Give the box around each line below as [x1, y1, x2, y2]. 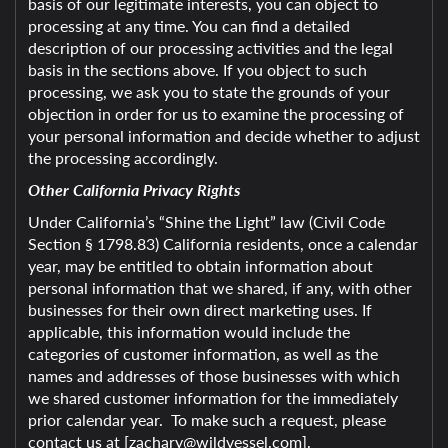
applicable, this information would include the [28, 320, 350, 343]
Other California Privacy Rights [28, 178, 240, 201]
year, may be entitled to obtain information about [28, 254, 373, 277]
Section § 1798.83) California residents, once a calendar [28, 232, 418, 255]
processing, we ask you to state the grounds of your [28, 80, 390, 103]
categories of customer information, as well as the [28, 342, 378, 365]
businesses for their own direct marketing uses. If [28, 298, 372, 321]
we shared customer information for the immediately [28, 386, 398, 409]
